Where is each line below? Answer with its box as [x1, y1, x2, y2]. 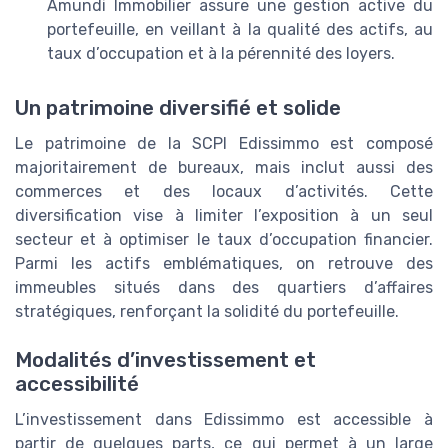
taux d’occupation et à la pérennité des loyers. [47, 44, 395, 64]
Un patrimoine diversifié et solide [15, 95, 341, 120]
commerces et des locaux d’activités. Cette [15, 181, 433, 201]
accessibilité [15, 371, 139, 396]
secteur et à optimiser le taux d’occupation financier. [15, 229, 433, 249]
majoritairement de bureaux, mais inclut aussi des [15, 157, 433, 177]
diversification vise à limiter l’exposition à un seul [15, 205, 433, 225]
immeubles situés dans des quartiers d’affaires [15, 277, 433, 297]
